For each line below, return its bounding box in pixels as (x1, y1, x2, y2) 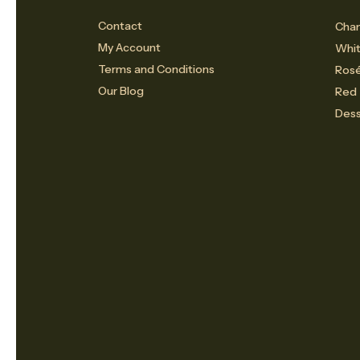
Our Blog (98, 84, 144, 99)
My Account (98, 40, 161, 55)
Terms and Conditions (98, 62, 215, 77)
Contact (98, 18, 142, 34)
